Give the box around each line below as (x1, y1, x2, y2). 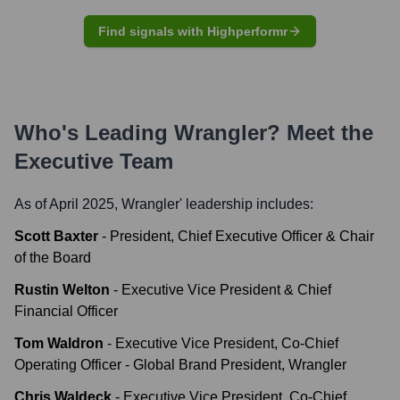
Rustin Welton (14, 282, 110, 297)
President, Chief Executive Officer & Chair (110, 229, 374, 244)
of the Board (14, 250, 91, 265)
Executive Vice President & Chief (121, 282, 331, 297)
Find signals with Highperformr (98, 24, 287, 38)
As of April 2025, (14, 196, 121, 212)
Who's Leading (14, 121, 174, 145)
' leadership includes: (179, 196, 313, 212)
